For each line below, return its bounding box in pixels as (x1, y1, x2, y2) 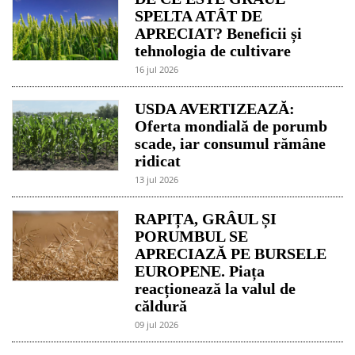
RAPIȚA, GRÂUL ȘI (135, 209, 277, 227)
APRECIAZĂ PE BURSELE (135, 244, 327, 262)
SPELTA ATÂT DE (135, 6, 263, 25)
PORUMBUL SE (135, 227, 249, 245)
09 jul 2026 (135, 318, 179, 330)
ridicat (135, 151, 181, 170)
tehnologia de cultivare (135, 41, 292, 59)
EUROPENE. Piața (135, 261, 265, 280)
